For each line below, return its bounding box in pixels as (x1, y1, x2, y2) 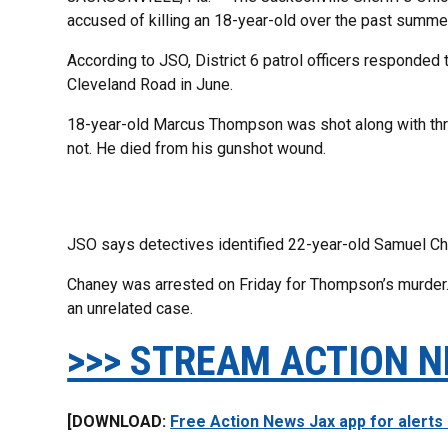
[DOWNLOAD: (67, 411, 171, 431)
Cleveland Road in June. (67, 74, 234, 94)
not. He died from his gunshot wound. (67, 138, 327, 158)
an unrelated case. (67, 298, 194, 318)
